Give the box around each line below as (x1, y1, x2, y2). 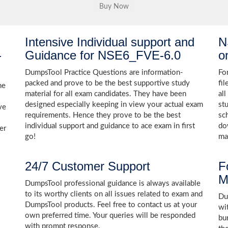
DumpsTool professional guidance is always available (25, 180, 201, 187)
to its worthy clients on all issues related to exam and (25, 190, 203, 198)
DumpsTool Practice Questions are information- (25, 69, 183, 76)
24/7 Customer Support (25, 159, 150, 173)
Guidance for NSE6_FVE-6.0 (25, 48, 181, 62)
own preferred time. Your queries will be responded (25, 212, 195, 219)
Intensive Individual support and (25, 35, 194, 49)
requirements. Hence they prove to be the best (25, 111, 181, 119)
